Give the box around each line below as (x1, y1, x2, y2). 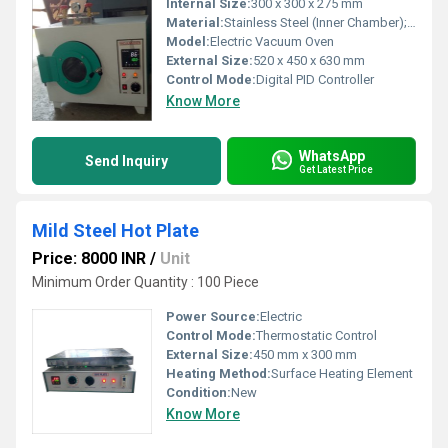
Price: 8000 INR (32, 249, 146, 268)
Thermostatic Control (256, 328, 377, 343)
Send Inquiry (85, 153, 168, 169)
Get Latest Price (299, 163, 373, 175)
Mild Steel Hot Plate (32, 220, 199, 241)
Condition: (166, 385, 231, 400)
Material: (166, 15, 224, 30)
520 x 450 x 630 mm (253, 53, 365, 68)
